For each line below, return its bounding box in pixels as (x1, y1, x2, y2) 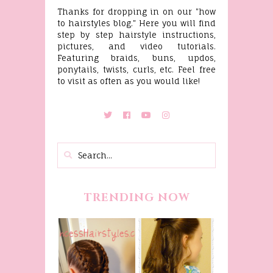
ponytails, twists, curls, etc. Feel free (57, 64, 216, 74)
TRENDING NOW (83, 190, 190, 205)
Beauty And (149, 256, 204, 268)
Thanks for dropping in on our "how (57, 6, 216, 16)
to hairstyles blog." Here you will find (57, 18, 216, 28)
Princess (77, 250, 117, 262)
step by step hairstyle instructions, (57, 29, 216, 40)
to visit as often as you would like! (57, 76, 200, 86)
